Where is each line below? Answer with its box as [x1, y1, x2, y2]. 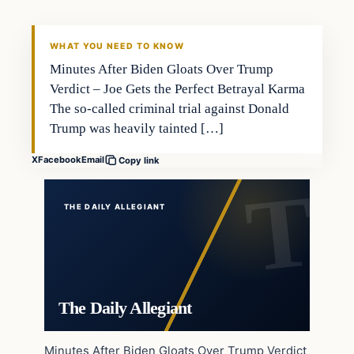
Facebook [38, 154, 81, 166]
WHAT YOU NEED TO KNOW [50, 40, 184, 51]
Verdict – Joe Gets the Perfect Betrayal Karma [50, 81, 306, 96]
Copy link [119, 154, 160, 166]
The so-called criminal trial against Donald [50, 100, 290, 116]
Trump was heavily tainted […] [50, 120, 224, 136]
